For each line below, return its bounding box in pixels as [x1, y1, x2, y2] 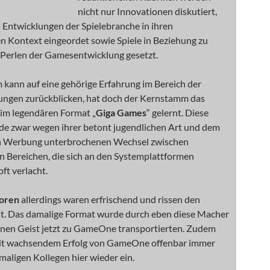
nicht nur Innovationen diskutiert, [78, 5, 217, 17]
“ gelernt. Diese [146, 107, 209, 118]
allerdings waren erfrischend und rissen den [21, 193, 200, 205]
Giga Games [96, 107, 146, 118]
